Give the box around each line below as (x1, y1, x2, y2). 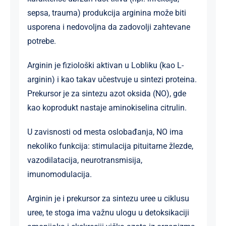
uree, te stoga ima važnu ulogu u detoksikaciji (27, 207, 189, 217)
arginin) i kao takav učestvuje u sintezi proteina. (27, 74, 197, 84)
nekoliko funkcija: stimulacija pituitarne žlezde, (27, 141, 193, 151)
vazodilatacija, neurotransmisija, (27, 155, 142, 165)
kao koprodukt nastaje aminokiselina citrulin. (27, 102, 187, 112)
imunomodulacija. (27, 169, 92, 179)
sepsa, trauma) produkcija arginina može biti (27, 8, 186, 18)
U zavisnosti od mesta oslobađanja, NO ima (27, 127, 183, 137)
